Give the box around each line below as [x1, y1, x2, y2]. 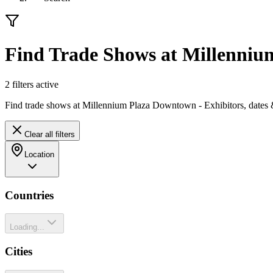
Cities [5, 245, 32, 258]
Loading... [10, 222, 44, 232]
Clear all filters [24, 129, 75, 139]
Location [24, 149, 54, 159]
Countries [5, 188, 54, 202]
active [34, 79, 58, 90]
